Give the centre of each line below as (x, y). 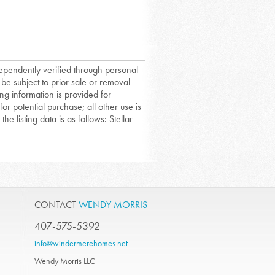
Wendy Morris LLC (65, 261)
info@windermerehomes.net (81, 243)
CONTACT (56, 205)
